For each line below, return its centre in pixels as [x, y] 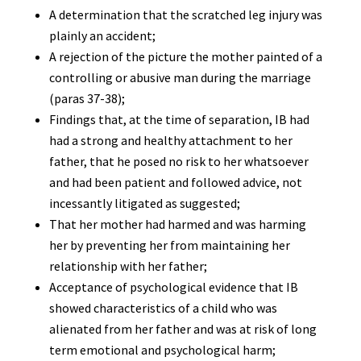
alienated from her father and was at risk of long [183, 329]
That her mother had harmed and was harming [177, 224]
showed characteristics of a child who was [163, 308]
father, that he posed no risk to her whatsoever [178, 161]
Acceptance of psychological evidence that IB [173, 287]
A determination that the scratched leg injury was [185, 15]
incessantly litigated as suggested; [144, 203]
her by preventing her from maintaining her [169, 245]
